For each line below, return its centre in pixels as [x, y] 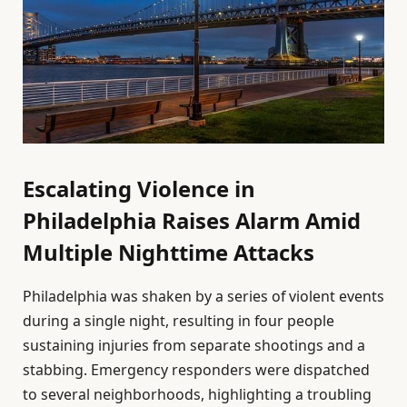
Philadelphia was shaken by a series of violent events [203, 297]
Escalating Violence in [139, 189]
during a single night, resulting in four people [179, 321]
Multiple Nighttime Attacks [169, 253]
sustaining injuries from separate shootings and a [194, 346]
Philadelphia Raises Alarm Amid [192, 221]
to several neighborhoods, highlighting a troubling [197, 395]
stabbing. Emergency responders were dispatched [196, 370]
